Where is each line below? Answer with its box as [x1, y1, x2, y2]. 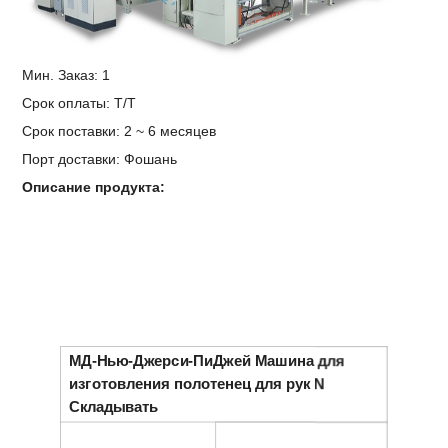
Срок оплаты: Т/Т [22, 95, 137, 111]
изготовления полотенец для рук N [69, 376, 326, 393]
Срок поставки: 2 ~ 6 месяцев [22, 123, 217, 139]
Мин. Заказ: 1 [22, 67, 111, 83]
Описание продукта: [22, 179, 166, 195]
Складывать [69, 399, 159, 416]
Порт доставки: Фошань [22, 151, 178, 167]
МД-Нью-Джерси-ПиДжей [69, 353, 256, 370]
